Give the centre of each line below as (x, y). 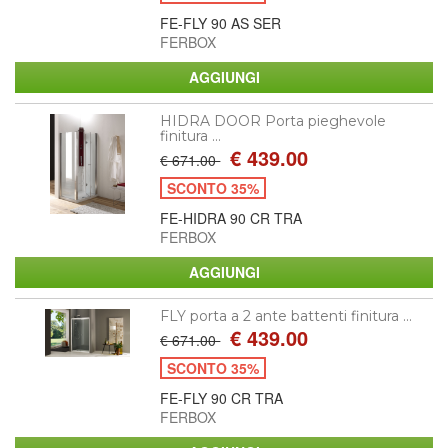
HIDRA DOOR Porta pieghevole (273, 120)
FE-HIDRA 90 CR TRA (231, 217)
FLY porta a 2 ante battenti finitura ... (286, 315)
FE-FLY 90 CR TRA (222, 397)
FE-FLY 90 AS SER (221, 22)
